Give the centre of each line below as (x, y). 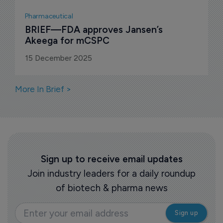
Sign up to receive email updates (111, 159)
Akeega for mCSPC (67, 41)
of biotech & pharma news (111, 188)
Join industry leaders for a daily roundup (111, 174)
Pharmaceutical (49, 16)
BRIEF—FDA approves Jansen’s (95, 30)
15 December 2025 (58, 58)
